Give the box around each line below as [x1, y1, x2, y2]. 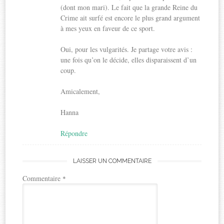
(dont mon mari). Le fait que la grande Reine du [60, 2, 198, 12]
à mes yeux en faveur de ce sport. [60, 23, 155, 33]
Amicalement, [60, 86, 100, 96]
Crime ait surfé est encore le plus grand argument [60, 12, 200, 22]
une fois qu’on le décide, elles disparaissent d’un [60, 54, 197, 64]
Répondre [60, 128, 88, 138]
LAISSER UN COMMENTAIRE [72, 156, 151, 164]
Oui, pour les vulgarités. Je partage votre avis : [60, 44, 193, 54]
